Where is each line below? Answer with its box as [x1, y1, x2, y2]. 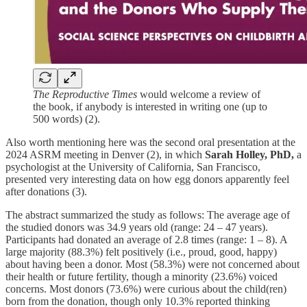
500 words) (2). [33, 112, 100, 125]
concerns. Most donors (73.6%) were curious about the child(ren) [5, 282, 286, 295]
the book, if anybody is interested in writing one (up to [33, 100, 267, 112]
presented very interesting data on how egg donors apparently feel [5, 173, 289, 185]
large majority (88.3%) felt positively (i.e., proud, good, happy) [5, 245, 277, 258]
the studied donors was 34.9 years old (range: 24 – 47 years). [5, 221, 268, 233]
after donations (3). [5, 185, 87, 197]
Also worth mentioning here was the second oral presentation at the [5, 136, 295, 148]
